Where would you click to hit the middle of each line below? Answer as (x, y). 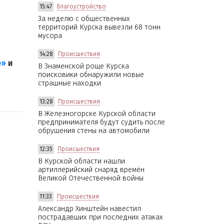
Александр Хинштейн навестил (89, 208)
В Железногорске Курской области (97, 113)
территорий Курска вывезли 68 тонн (99, 27)
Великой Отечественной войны (91, 178)
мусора (50, 35)
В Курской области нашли (81, 161)
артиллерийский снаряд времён (91, 169)
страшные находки (69, 83)
